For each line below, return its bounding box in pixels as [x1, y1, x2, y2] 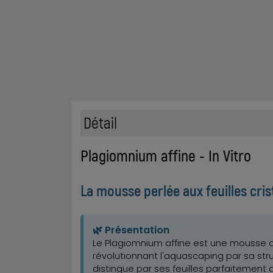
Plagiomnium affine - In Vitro [80, 146, 251, 165]
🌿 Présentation [93, 222, 169, 237]
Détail [83, 113, 117, 132]
